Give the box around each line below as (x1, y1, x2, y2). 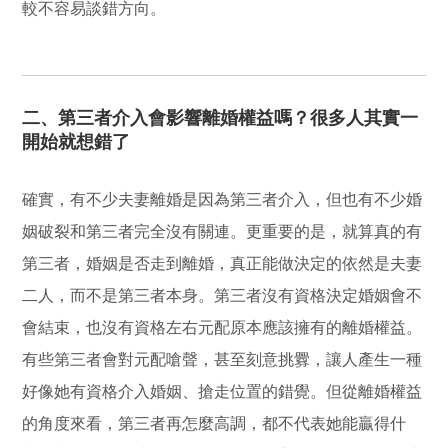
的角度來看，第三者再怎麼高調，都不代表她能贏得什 (22, 414, 407, 432)
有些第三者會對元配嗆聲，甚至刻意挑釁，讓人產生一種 (22, 350, 423, 368)
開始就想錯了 (22, 131, 131, 152)
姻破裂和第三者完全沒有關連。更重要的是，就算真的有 (22, 222, 423, 240)
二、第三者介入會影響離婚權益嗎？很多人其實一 (22, 107, 419, 128)
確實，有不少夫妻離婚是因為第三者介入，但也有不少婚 (22, 190, 423, 208)
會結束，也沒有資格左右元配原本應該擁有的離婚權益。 (22, 318, 423, 336)
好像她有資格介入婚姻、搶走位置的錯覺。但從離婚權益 (22, 382, 423, 400)
